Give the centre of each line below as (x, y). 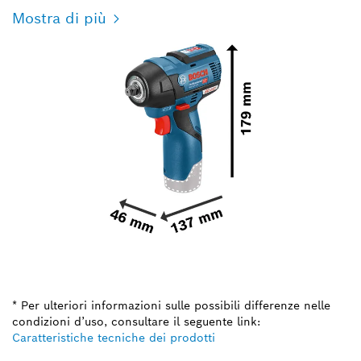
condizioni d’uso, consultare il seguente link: (136, 322)
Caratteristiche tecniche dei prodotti (114, 338)
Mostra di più (59, 18)
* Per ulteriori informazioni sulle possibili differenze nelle (171, 306)
